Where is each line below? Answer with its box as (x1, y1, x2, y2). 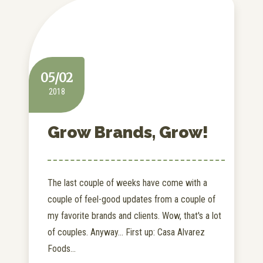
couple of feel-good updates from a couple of (48, 194, 215, 205)
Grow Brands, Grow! (48, 123, 208, 143)
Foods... (48, 243, 76, 255)
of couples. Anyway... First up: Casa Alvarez (48, 227, 205, 238)
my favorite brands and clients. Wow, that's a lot (48, 210, 221, 222)
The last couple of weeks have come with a (48, 177, 207, 189)
